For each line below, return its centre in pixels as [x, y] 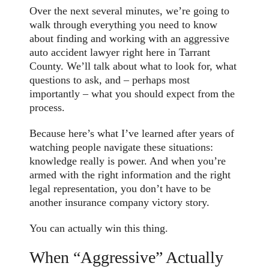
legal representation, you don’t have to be [120, 189]
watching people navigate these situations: [122, 147]
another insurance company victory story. [120, 203]
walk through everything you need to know [124, 25]
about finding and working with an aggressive [130, 39]
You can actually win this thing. [99, 228]
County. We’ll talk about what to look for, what [133, 66]
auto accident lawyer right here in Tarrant [120, 53]
